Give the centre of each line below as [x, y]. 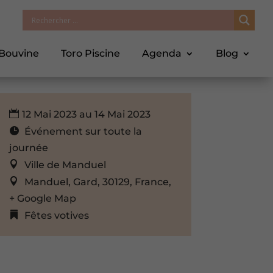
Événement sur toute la [83, 131]
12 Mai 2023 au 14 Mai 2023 [86, 114]
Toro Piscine [90, 53]
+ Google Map [42, 198]
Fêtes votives [56, 215]
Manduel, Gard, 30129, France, [97, 182]
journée [28, 147]
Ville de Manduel [65, 165]
